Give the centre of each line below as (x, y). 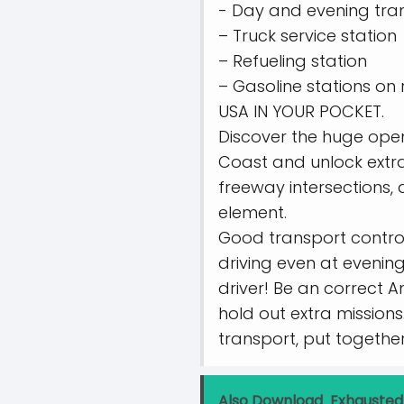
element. (252, 212)
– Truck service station (308, 36)
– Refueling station (293, 61)
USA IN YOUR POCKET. (301, 111)
